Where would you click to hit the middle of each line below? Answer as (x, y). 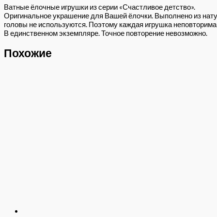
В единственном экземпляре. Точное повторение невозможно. (106, 33)
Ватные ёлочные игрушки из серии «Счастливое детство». (100, 7)
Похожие (28, 53)
